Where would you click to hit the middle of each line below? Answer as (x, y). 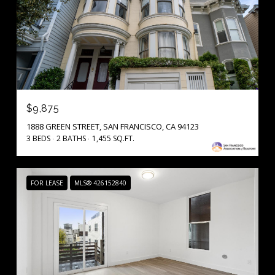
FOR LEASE (47, 183)
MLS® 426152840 (100, 183)
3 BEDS (38, 138)
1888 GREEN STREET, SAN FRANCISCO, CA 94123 (113, 126)
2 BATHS (71, 138)
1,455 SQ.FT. (113, 138)
